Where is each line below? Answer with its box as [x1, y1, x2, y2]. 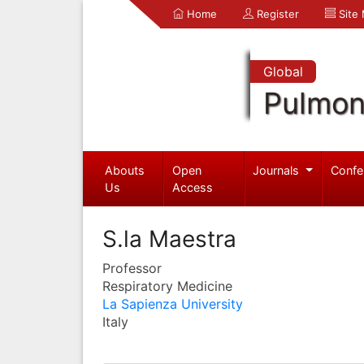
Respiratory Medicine [102, 277, 232, 294]
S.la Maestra [102, 224, 236, 253]
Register [253, 7, 299, 20]
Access [172, 180, 214, 194]
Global [262, 63, 303, 80]
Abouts [104, 162, 145, 177]
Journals [253, 162, 303, 177]
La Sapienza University [102, 295, 243, 312]
